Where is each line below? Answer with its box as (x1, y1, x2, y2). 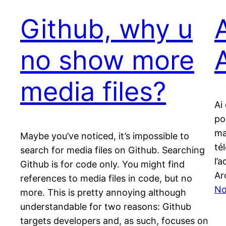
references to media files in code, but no (20, 173, 192, 184)
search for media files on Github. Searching (20, 145, 205, 156)
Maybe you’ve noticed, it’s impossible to (20, 131, 189, 142)
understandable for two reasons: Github (20, 201, 191, 212)
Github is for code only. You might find (20, 159, 185, 170)
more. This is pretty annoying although (20, 187, 186, 198)
